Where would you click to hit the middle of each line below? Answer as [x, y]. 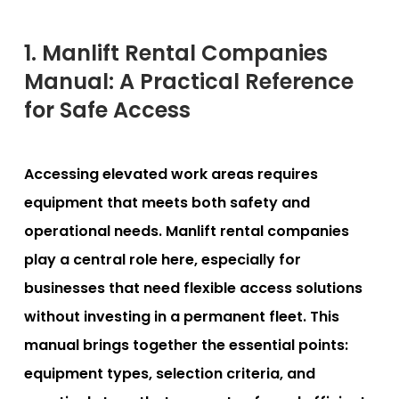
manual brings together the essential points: [186, 345]
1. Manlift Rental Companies [176, 53]
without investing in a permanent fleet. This [182, 316]
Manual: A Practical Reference [189, 81]
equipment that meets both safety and [167, 202]
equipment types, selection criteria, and [170, 373]
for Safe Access [107, 110]
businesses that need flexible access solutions [193, 288]
